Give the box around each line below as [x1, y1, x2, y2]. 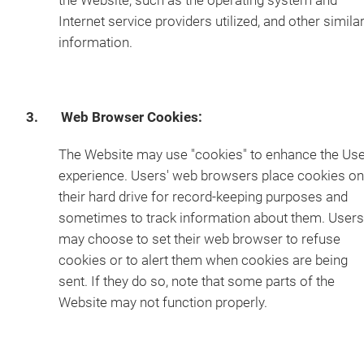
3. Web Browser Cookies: [26, 110, 202, 125]
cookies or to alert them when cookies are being [58, 253, 348, 268]
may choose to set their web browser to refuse [58, 232, 340, 247]
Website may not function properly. [58, 295, 267, 310]
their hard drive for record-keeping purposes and [58, 189, 348, 205]
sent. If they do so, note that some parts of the [58, 274, 335, 289]
